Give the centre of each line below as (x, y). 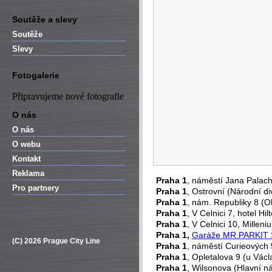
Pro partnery (36, 188)
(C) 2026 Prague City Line (56, 241)
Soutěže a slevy (45, 19)
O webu (26, 144)
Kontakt (26, 159)
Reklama (28, 173)
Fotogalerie (36, 75)
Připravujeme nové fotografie (68, 96)
